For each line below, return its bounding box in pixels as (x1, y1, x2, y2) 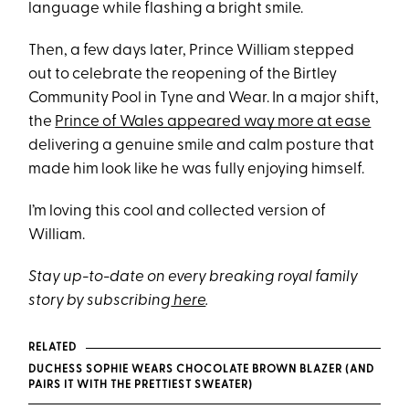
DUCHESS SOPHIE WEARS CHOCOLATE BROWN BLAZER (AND (28, 363, 375, 375)
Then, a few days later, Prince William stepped (28, 42, 355, 58)
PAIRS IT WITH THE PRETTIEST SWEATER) (28, 379, 254, 391)
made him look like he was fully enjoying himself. (28, 161, 365, 177)
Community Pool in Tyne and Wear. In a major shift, (28, 89, 380, 106)
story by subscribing (28, 292, 172, 309)
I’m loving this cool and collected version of (28, 203, 327, 219)
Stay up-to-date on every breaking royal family (28, 268, 359, 285)
